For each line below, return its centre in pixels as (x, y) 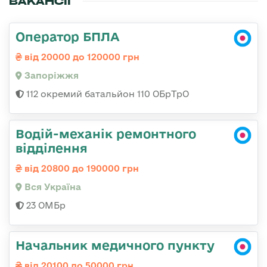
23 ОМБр (45, 205)
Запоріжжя (50, 75)
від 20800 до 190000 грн (80, 168)
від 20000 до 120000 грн (81, 57)
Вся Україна (52, 187)
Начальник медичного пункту (115, 245)
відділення (52, 148)
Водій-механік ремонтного (106, 133)
